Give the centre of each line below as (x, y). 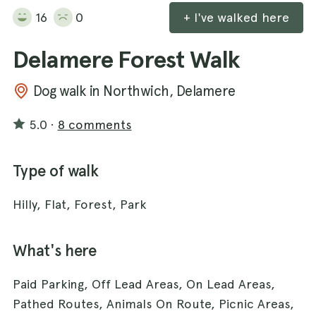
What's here (55, 250)
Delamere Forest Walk (127, 59)
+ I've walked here (236, 17)
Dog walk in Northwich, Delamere (134, 91)
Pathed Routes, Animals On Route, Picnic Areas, (153, 303)
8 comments (95, 124)
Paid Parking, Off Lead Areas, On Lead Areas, (144, 284)
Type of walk (56, 171)
